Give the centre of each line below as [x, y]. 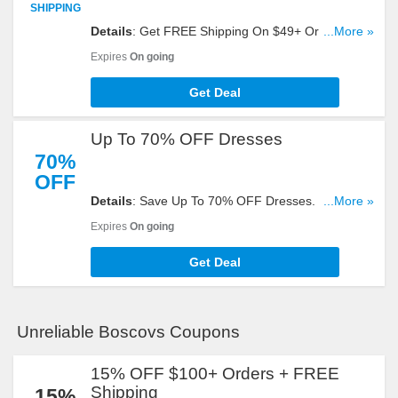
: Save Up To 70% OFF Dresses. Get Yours [254, 201]
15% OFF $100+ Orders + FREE [215, 374]
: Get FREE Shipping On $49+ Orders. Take [255, 31]
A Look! [112, 49]
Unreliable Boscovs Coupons [128, 332]
